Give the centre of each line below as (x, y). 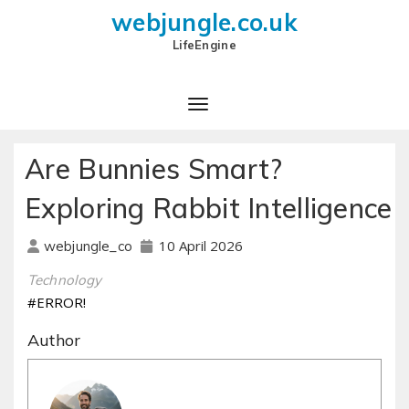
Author (54, 340)
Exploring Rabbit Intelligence (209, 208)
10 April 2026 (200, 245)
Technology (65, 279)
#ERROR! (57, 302)
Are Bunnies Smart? (154, 168)
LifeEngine (204, 45)
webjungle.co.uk (204, 22)
